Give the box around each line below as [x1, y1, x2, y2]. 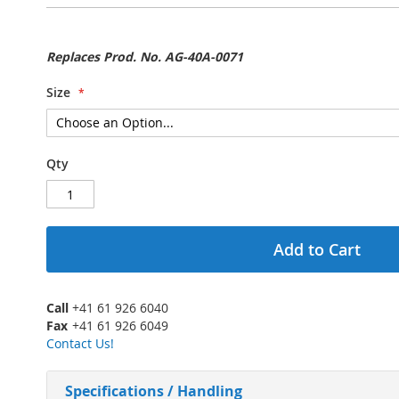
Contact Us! [46, 335, 114, 353]
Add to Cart [273, 239, 361, 261]
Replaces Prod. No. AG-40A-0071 [46, 48, 243, 66]
